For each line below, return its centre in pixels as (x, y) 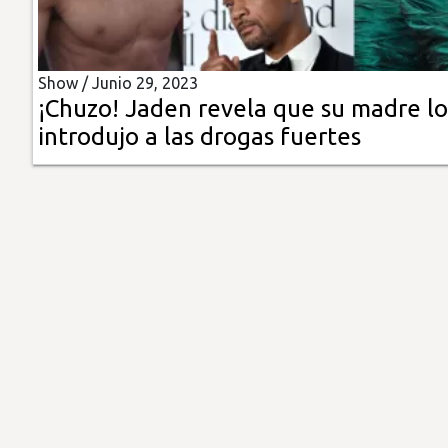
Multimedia (59, 93)
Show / (65, 83)
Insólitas (48, 36)
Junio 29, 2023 (145, 83)
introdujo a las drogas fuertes (199, 137)
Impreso (47, 150)
